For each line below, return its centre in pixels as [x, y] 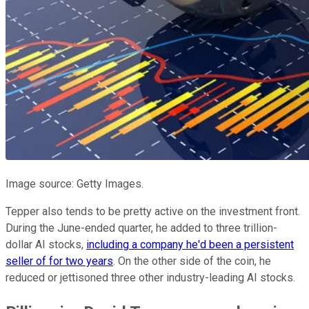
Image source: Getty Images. [74, 183]
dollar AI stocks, [46, 244]
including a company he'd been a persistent [190, 244]
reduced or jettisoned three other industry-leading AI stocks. [150, 277]
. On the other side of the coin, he [192, 261]
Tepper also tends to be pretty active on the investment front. [153, 211]
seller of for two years [59, 261]
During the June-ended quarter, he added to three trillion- [141, 228]
